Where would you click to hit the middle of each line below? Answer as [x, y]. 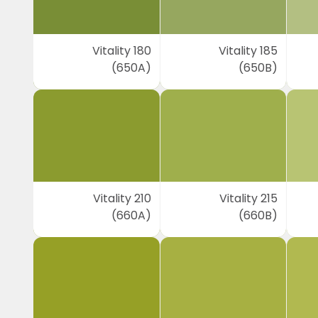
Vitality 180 [121, 51]
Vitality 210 [122, 198]
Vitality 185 [248, 51]
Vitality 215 [249, 198]
